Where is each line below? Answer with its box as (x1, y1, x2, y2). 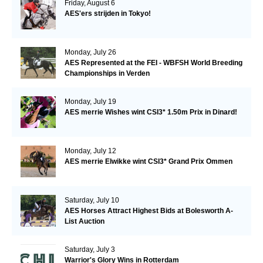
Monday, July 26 (64, 48, 116, 56)
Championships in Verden (64, 69, 150, 77)
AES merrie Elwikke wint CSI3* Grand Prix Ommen (64, 157, 232, 166)
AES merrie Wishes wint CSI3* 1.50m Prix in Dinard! (64, 107, 237, 116)
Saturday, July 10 (64, 195, 119, 204)
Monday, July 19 (64, 97, 116, 106)
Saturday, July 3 (64, 245, 115, 254)
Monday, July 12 (64, 146, 116, 155)
